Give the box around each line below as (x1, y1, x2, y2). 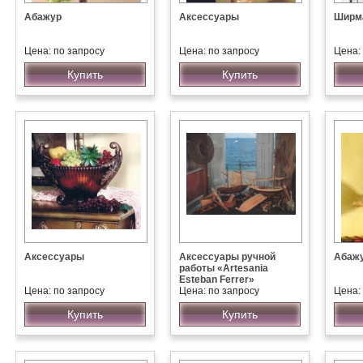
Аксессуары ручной (179, 251, 275, 263)
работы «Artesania (179, 263, 268, 274)
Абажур (24, 11, 62, 23)
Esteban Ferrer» (179, 274, 254, 285)
